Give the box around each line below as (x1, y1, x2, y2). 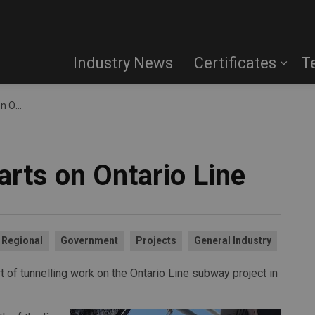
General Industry (194, 235, 271, 246)
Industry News (73, 54, 173, 72)
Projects (136, 235, 176, 246)
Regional (1, 235, 43, 246)
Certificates (194, 54, 276, 72)
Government (60, 235, 118, 246)
